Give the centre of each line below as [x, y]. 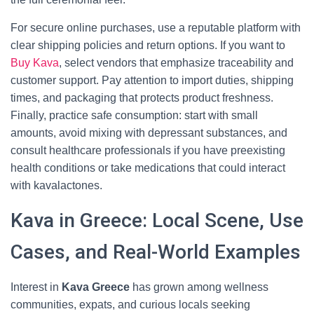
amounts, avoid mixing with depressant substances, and [149, 133]
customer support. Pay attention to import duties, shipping [152, 80]
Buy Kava [35, 63]
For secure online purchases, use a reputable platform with [156, 28]
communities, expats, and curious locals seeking [130, 305]
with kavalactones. [56, 185]
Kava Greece [96, 287]
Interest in [36, 287]
